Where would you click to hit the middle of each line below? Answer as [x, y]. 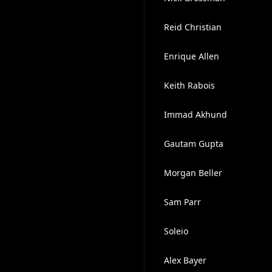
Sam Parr [182, 202]
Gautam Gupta [193, 144]
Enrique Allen [191, 56]
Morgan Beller [193, 173]
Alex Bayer [185, 260]
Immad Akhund [195, 114]
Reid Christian [192, 27]
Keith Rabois [189, 85]
